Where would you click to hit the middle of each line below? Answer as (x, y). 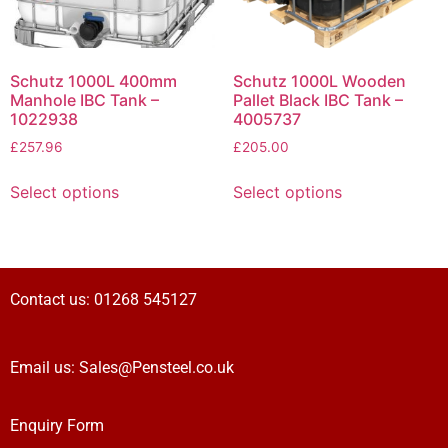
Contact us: (52, 299)
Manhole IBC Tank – (84, 99)
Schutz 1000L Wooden (319, 80)
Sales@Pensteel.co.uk (156, 367)
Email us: (44, 367)
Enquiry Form (57, 426)
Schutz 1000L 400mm (93, 80)
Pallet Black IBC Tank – (317, 99)
